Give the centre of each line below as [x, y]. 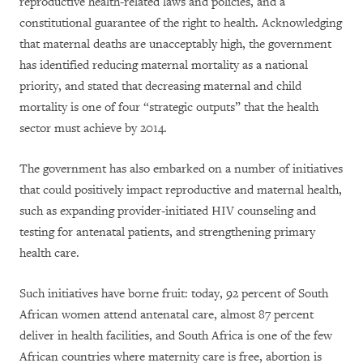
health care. [49, 253]
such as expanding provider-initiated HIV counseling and [168, 211]
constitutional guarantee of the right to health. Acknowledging [181, 23]
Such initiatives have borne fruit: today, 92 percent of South [174, 294]
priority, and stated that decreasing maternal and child [160, 86]
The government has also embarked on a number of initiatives [181, 169]
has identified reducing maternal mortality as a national [164, 65]
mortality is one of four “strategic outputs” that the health [169, 107]
